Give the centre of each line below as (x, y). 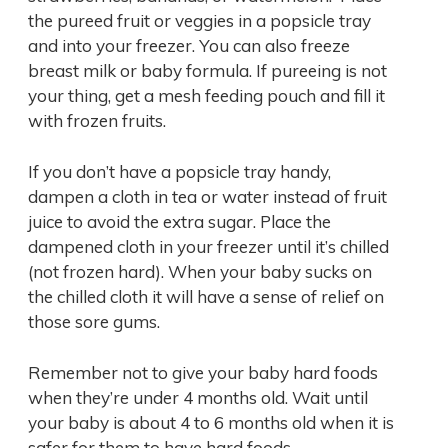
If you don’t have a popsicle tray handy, (179, 171)
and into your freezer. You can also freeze (189, 45)
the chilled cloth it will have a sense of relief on (206, 296)
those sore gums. (94, 321)
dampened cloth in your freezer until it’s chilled (208, 246)
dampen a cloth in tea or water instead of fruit (207, 196)
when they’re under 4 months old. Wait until (198, 397)
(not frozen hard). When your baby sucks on (200, 271)
